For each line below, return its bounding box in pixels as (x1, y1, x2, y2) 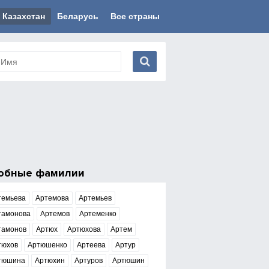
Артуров (74, 256, 103, 265)
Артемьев (78, 194, 112, 202)
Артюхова (67, 225, 101, 234)
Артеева (76, 241, 106, 249)
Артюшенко (27, 241, 67, 249)
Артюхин (34, 256, 65, 265)
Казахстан (2, 11, 45, 21)
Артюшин (112, 256, 145, 265)
